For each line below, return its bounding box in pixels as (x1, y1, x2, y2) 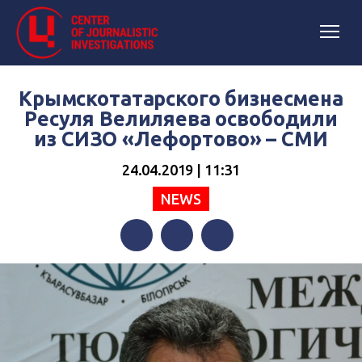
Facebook (120, 260, 175, 275)
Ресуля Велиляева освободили (24, 107, 338, 130)
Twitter (161, 260, 202, 275)
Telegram (201, 260, 255, 275)
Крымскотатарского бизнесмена (19, 87, 343, 110)
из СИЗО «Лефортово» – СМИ (34, 128, 328, 150)
